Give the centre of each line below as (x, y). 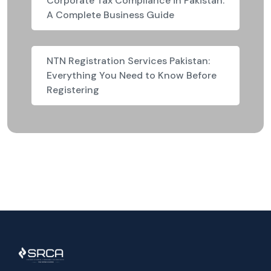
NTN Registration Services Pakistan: (128, 60)
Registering (73, 90)
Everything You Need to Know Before (132, 75)
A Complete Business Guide (110, 15)
